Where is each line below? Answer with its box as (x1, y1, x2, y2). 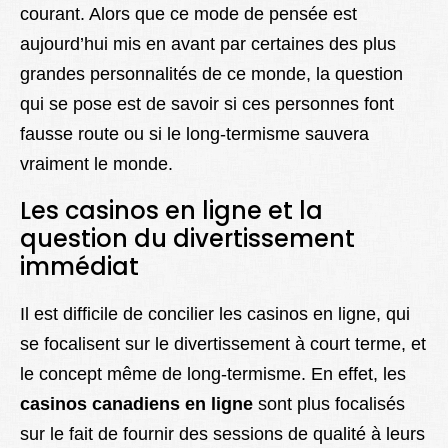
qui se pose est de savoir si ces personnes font (20, 94, 394, 115)
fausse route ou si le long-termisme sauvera (20, 124, 369, 145)
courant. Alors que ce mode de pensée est (20, 4, 357, 25)
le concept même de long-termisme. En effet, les (20, 364, 406, 385)
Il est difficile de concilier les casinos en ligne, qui (20, 304, 410, 325)
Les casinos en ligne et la (20, 194, 323, 228)
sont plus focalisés (253, 394, 405, 415)
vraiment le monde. (20, 154, 173, 175)
